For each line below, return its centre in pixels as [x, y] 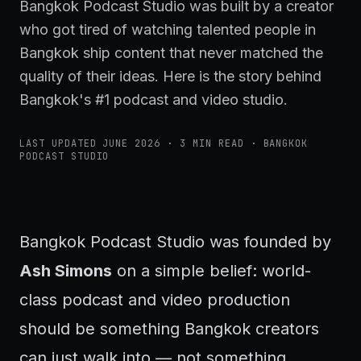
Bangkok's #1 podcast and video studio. [154, 100]
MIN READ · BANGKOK [247, 143]
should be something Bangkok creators [169, 329]
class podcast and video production [155, 300]
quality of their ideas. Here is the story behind [170, 76]
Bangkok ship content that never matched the [171, 53]
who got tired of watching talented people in [168, 29]
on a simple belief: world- [212, 271]
